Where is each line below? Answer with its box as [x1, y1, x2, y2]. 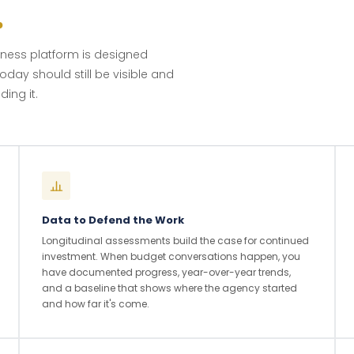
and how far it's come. [42, 297, 149, 311]
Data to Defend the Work [42, 213, 184, 228]
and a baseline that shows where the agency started [42, 281, 297, 295]
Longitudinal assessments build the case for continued [42, 234, 309, 247]
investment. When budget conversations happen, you [42, 250, 300, 263]
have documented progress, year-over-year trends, [42, 265, 291, 279]
